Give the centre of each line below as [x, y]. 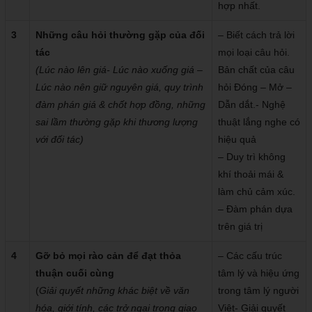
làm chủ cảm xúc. [257, 192]
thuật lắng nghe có [259, 122]
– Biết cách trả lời [257, 35]
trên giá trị [241, 227]
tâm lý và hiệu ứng [259, 273]
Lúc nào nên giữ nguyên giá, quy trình [120, 87]
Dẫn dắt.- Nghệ [252, 105]
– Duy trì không [252, 157]
